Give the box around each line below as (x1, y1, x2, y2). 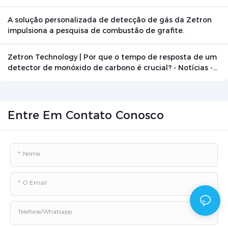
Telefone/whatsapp (18, 208, 72, 216)
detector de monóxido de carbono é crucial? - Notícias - (8, 63, 213, 73)
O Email (23, 179, 47, 187)
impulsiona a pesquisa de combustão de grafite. (8, 26, 184, 36)
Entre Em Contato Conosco (8, 108, 164, 123)
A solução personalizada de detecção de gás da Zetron (8, 15, 212, 25)
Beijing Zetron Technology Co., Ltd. (8, 74, 136, 83)
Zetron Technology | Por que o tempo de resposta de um (8, 52, 217, 62)
